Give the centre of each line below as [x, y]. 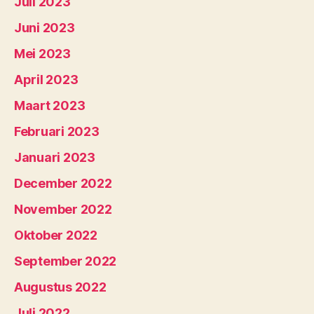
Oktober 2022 [56, 235]
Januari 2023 [55, 158]
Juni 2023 [45, 28]
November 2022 [63, 210]
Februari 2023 [57, 132]
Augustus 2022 [60, 287]
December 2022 [63, 184]
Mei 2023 [42, 54]
